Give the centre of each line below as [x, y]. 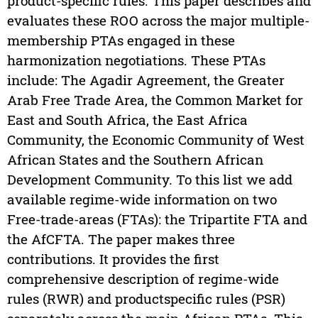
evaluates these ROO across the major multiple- [158, 21]
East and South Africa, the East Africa [127, 120]
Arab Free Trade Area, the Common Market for [155, 100]
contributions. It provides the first [113, 259]
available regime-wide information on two [142, 199]
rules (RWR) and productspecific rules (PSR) [146, 299]
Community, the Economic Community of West [155, 140]
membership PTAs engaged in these [121, 40]
